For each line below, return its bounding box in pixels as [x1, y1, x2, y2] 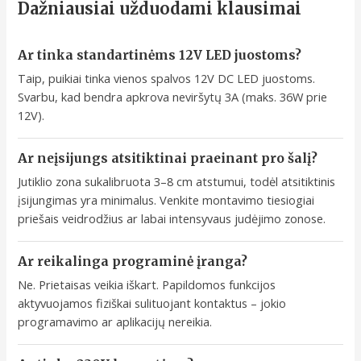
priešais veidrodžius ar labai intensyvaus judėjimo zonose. [18, 210, 326, 227]
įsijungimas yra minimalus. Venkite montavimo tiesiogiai [18, 192, 315, 209]
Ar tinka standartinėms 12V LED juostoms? [18, 48, 302, 64]
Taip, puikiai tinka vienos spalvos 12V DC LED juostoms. [18, 70, 316, 87]
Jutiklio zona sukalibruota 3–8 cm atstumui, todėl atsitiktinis [18, 173, 336, 190]
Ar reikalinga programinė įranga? [18, 254, 248, 270]
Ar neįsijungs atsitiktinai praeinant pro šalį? [18, 151, 318, 167]
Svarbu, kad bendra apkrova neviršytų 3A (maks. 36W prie [18, 89, 328, 106]
